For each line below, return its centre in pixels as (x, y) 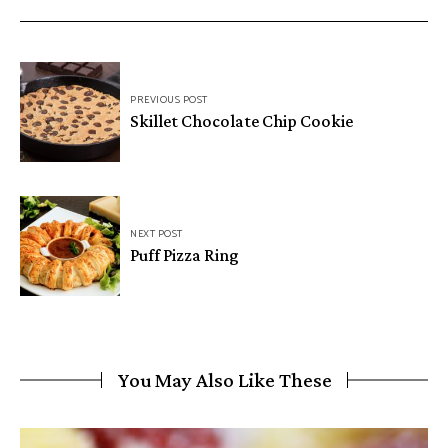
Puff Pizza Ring (184, 255)
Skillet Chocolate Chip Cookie (241, 121)
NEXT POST (156, 234)
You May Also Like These (224, 380)
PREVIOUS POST (169, 100)
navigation (77, 109)
